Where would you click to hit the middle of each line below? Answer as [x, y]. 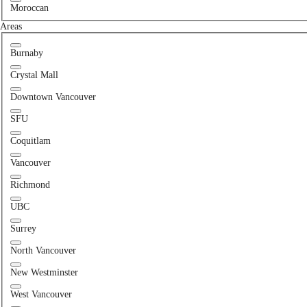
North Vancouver [43, 250]
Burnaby [26, 53]
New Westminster [44, 272]
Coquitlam [30, 140]
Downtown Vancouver [53, 97]
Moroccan [29, 8]
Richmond [30, 184]
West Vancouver [41, 294]
